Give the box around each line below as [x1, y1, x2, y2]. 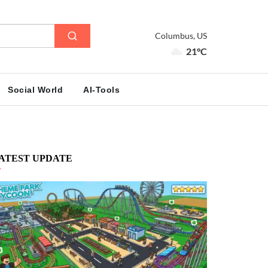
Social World [8, 85, 63, 95]
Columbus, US [155, 31, 207, 41]
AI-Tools [83, 85, 120, 95]
